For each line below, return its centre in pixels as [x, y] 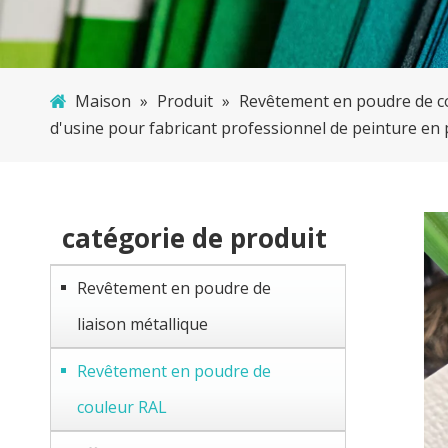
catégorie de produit [194, 238]
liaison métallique [142, 324]
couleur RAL [122, 407]
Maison [103, 101]
